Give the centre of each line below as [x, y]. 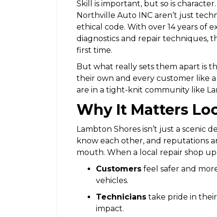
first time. [94, 50]
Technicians [121, 197]
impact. [110, 208]
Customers [119, 169]
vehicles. [112, 180]
